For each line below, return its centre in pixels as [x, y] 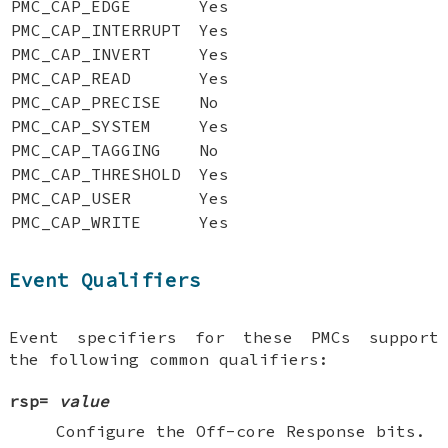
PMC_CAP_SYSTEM [81, 126]
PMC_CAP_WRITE [76, 222]
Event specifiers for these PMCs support [224, 336]
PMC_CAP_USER [71, 198]
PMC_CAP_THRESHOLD [96, 174]
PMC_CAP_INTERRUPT [96, 30]
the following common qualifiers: [169, 358]
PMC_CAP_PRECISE [86, 102]
